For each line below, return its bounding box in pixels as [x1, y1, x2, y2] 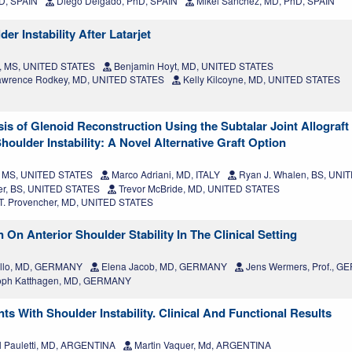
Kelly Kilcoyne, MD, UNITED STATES [181, 72, 340, 86]
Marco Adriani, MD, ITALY [109, 167, 220, 181]
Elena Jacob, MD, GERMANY [99, 259, 227, 273]
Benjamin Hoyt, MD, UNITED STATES [112, 59, 273, 73]
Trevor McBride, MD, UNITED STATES [116, 181, 280, 196]
